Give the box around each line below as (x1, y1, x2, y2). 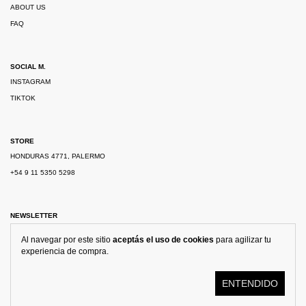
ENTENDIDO (222, 278, 278, 289)
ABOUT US (10, 3, 46, 11)
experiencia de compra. (21, 247, 109, 256)
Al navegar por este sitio (21, 235, 113, 245)
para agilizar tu (214, 235, 271, 245)
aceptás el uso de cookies (113, 235, 214, 245)
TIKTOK (10, 94, 36, 102)
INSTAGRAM (10, 78, 51, 85)
